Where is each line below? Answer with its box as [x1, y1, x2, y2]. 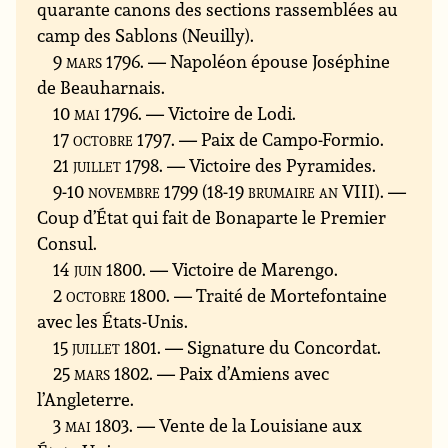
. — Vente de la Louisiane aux [129, 413, 363, 438]
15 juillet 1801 [53, 335, 158, 360]
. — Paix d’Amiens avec [149, 361, 330, 386]
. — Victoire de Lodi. [138, 101, 297, 126]
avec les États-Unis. [37, 309, 189, 334]
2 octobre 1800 [53, 283, 167, 308]
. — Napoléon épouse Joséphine [140, 49, 391, 74]
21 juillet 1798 [53, 153, 160, 178]
